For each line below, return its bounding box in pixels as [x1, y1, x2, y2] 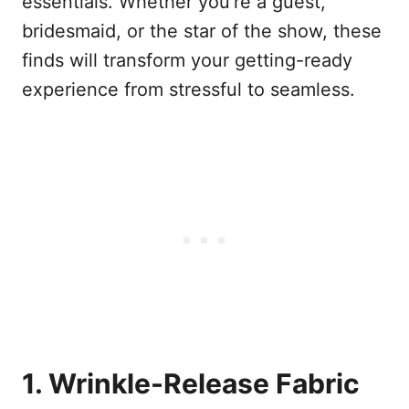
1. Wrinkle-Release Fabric [22, 366, 360, 400]
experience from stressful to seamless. [22, 78, 355, 100]
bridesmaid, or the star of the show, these [22, 19, 382, 42]
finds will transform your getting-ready [22, 48, 352, 71]
